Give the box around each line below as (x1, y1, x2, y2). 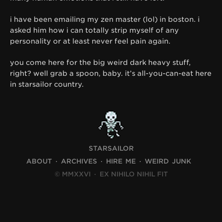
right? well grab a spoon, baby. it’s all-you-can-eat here (10, 69, 212, 77)
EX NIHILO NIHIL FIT (97, 170, 168, 178)
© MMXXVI (54, 170, 93, 178)
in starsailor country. (10, 80, 84, 88)
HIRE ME (106, 158, 136, 166)
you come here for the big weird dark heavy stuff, (10, 58, 191, 66)
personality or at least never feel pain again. (10, 37, 170, 45)
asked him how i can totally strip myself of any (10, 26, 179, 34)
